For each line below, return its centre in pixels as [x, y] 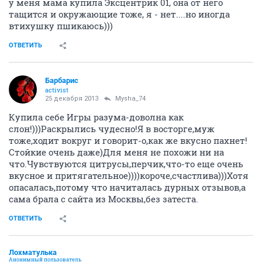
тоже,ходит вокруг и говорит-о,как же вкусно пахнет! [128, 140]
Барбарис [62, 80]
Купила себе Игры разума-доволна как [96, 117]
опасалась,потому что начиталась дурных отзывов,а [127, 187]
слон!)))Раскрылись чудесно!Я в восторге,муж [112, 129]
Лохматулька [33, 252]
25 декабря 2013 [72, 99]
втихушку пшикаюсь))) [61, 26]
